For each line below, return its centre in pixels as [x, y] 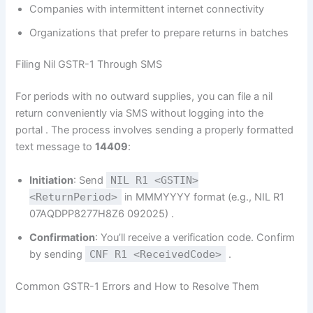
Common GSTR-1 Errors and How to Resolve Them [138, 286]
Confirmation [63, 237]
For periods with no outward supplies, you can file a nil [144, 97]
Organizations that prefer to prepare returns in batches [159, 32]
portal [31, 130]
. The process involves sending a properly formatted [170, 130]
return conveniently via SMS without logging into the [140, 114]
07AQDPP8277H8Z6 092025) [101, 213]
